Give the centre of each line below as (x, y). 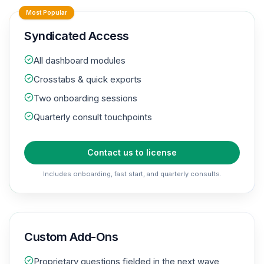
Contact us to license (132, 152)
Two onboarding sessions (85, 98)
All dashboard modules (80, 60)
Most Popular (47, 12)
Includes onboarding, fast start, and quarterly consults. (132, 174)
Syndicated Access (77, 36)
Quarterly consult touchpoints (93, 117)
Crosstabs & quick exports (88, 79)
